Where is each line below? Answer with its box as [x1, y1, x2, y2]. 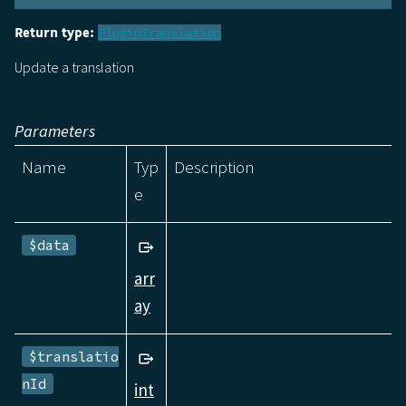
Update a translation [14, 57, 134, 76]
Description [174, 155, 255, 178]
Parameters [14, 120, 95, 141]
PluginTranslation [98, 24, 221, 41]
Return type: [14, 23, 94, 42]
